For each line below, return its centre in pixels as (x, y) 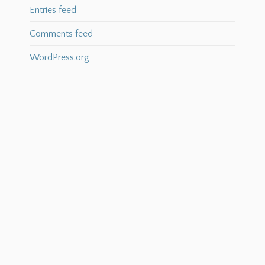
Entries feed (53, 10)
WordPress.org (59, 58)
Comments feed (61, 34)
